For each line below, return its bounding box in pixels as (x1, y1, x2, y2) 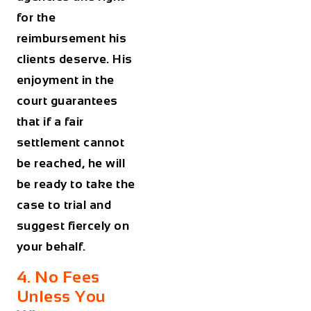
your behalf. (16, 239, 90, 254)
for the (16, 10, 56, 25)
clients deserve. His (16, 52, 133, 67)
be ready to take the (16, 177, 135, 192)
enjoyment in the (16, 73, 115, 87)
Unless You (16, 286, 106, 305)
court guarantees (16, 94, 118, 108)
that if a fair (16, 115, 84, 129)
